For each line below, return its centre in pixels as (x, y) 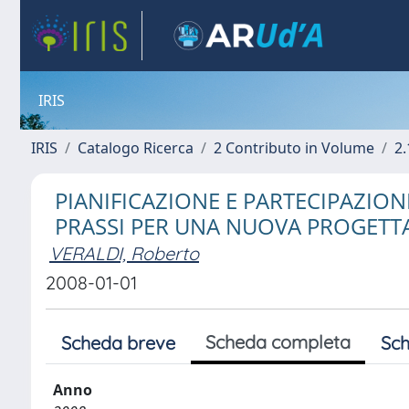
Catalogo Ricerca (136, 148)
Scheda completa (278, 342)
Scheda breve (118, 343)
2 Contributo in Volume (294, 148)
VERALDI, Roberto (124, 253)
